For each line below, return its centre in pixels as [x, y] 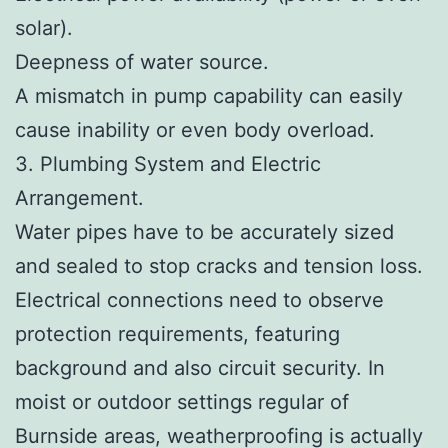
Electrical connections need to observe [199, 299]
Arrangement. [79, 197]
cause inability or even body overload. [195, 129]
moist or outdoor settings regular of [182, 401]
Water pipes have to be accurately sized [204, 231]
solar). [44, 27]
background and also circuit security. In [200, 367]
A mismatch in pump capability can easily [209, 95]
